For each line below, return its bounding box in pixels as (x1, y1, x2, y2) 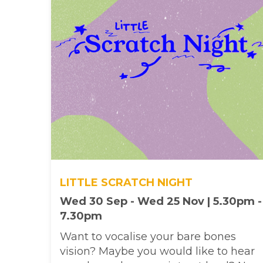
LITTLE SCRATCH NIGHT (60, 176, 193, 189)
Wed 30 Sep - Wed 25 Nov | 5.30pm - (60, 194, 262, 208)
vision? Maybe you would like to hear (60, 244, 255, 258)
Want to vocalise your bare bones (60, 230, 236, 243)
